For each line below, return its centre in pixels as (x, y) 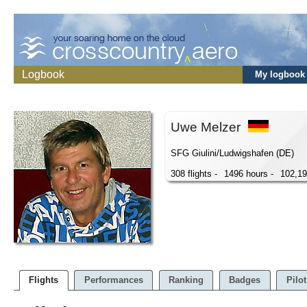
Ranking (186, 280)
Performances (113, 280)
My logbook (280, 74)
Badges (245, 280)
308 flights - (194, 173)
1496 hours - (249, 173)
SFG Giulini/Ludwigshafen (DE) (232, 153)
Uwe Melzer (207, 127)
